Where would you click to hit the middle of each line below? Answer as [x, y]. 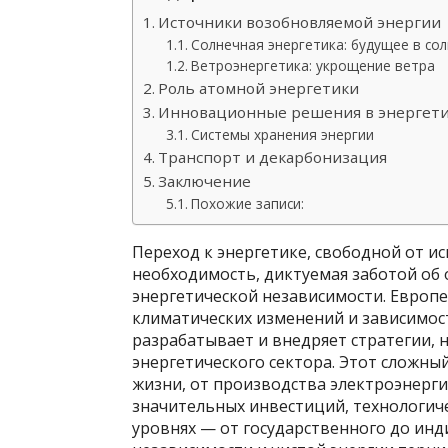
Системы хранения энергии [282, 134]
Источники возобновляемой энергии [300, 22]
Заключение [205, 181]
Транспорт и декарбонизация [273, 157]
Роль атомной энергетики [259, 88]
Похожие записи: [247, 203]
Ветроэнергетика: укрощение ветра [312, 65]
